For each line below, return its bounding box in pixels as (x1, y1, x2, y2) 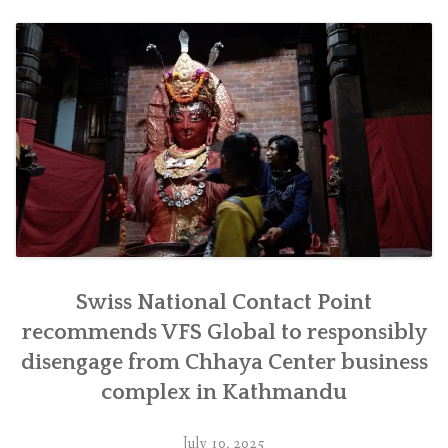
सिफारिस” (47, 46, 107, 68)
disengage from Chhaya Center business (20, 349, 428, 375)
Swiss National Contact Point (76, 289, 372, 315)
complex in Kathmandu (101, 379, 347, 405)
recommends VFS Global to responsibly (21, 319, 427, 345)
